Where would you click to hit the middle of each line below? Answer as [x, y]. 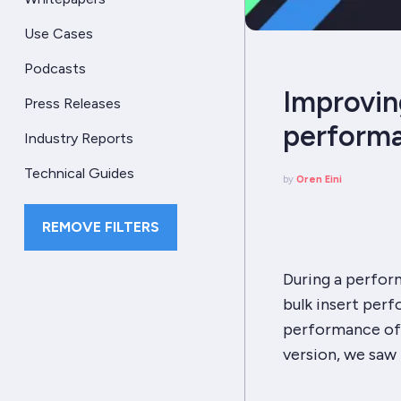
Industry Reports [79, 138]
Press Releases [73, 104]
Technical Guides [79, 173]
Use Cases [59, 34]
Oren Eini [319, 179]
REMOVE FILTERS [101, 226]
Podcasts [55, 69]
